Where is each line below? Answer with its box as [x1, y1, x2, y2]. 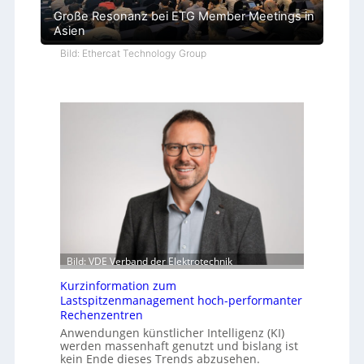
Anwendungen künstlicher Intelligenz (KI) [59, 325, 284, 341]
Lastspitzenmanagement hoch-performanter [59, 292, 302, 309]
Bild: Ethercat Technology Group [59, 47, 206, 60]
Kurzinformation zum [59, 278, 176, 294]
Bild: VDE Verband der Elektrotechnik [66, 254, 232, 269]
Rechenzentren [59, 307, 143, 323]
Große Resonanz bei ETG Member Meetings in [53, 9, 314, 24]
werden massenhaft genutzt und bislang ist [59, 338, 298, 354]
